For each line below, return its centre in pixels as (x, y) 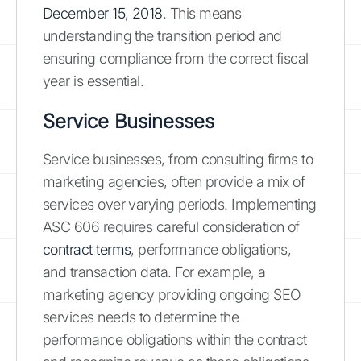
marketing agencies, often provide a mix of (174, 181)
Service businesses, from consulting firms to (178, 159)
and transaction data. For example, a (154, 272)
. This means (202, 13)
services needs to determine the (141, 317)
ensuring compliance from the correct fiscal (176, 58)
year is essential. (93, 81)
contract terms (87, 249)
